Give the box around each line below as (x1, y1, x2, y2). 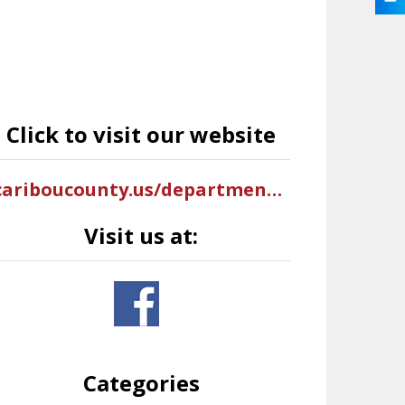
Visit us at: (84, 221, 199, 250)
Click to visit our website (6, 119, 277, 149)
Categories (82, 368, 200, 398)
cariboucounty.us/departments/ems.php (266, 177, 282, 202)
